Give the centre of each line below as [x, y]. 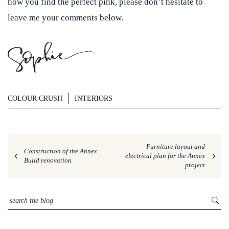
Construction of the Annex [61, 151]
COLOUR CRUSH [35, 98]
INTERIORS [94, 98]
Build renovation [48, 160]
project [195, 165]
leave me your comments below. [65, 18]
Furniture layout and [176, 146]
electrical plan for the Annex [165, 156]
